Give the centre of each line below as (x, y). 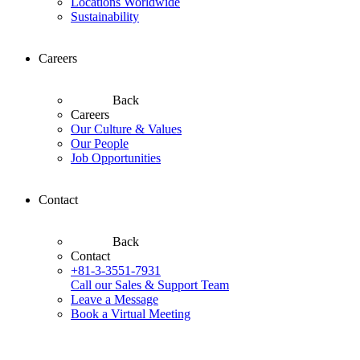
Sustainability (105, 16)
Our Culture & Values (126, 129)
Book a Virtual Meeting (131, 314)
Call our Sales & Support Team (150, 285)
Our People (100, 143)
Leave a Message (115, 299)
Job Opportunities (116, 158)
